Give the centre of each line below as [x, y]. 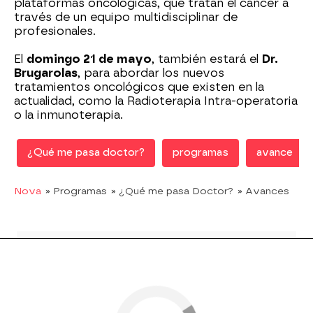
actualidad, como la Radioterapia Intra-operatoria [156, 101]
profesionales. [55, 31]
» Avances [263, 190]
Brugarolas [46, 73]
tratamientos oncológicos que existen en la [139, 87]
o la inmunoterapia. [68, 115]
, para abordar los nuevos [151, 73]
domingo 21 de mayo [89, 59]
